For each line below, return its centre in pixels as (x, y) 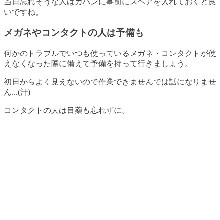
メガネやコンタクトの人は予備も (74, 33)
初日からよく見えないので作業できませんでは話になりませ (110, 82)
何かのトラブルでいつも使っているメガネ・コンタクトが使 (110, 53)
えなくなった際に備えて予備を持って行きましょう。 (98, 64)
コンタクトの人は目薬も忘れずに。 (67, 110)
